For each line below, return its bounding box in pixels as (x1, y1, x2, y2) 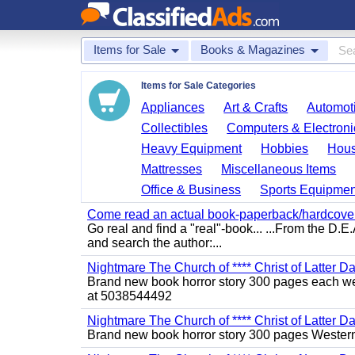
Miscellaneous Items (221, 162, 337, 176)
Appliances (141, 101, 205, 114)
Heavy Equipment (141, 142, 242, 155)
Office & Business (141, 183, 242, 197)
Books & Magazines (200, 43, 305, 56)
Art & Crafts (223, 101, 288, 114)
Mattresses (141, 162, 203, 176)
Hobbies (261, 142, 309, 155)
